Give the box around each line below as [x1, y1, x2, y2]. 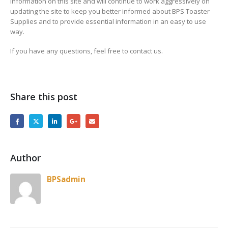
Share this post [10, 90, 77, 103]
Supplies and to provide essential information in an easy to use [10, 16, 206, 26]
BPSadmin [47, 174, 85, 185]
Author [10, 152, 41, 164]
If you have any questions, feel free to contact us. [10, 46, 163, 56]
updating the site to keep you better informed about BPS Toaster [10, 6, 210, 16]
